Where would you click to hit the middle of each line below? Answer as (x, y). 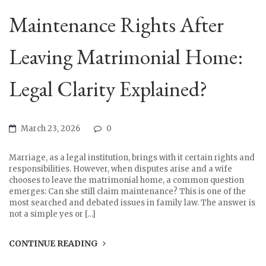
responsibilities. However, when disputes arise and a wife (121, 169)
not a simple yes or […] (52, 214)
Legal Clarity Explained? (108, 89)
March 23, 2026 (50, 129)
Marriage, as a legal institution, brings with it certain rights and (132, 158)
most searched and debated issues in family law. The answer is (132, 203)
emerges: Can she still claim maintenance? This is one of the (127, 192)
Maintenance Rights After (116, 25)
